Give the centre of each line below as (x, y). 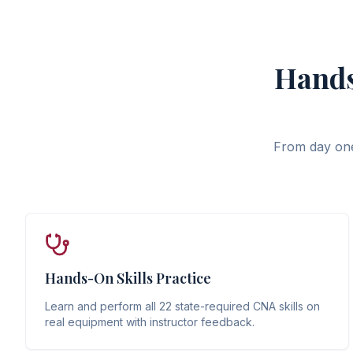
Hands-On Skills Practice (128, 278)
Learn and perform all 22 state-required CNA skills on (182, 306)
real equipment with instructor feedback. (150, 322)
